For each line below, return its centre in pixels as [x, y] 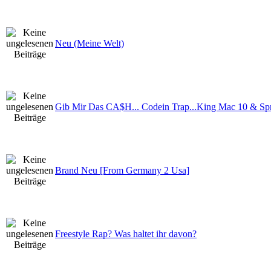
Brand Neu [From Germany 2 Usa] [122, 170]
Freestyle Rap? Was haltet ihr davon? [126, 233]
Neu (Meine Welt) [90, 43]
